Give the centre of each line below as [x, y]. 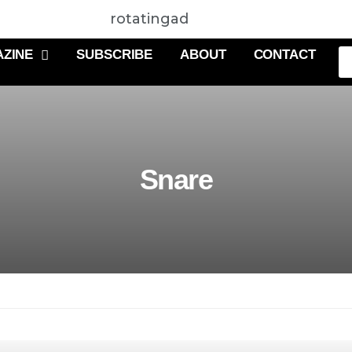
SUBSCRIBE [115, 55]
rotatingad [149, 19]
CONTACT [284, 55]
